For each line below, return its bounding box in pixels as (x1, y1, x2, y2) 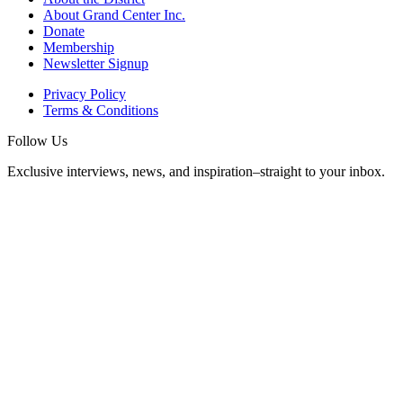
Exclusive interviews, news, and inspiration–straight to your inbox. (7, 164, 385, 180)
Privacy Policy (43, 86, 126, 103)
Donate (43, 23, 85, 40)
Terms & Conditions (43, 103, 158, 119)
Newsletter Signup (43, 56, 148, 72)
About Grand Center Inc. (43, 7, 185, 23)
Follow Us (7, 133, 67, 149)
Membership (43, 40, 114, 56)
